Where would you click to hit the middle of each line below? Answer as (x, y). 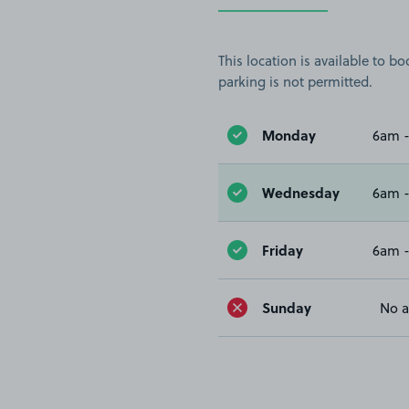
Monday (289, 135)
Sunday (287, 307)
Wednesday (301, 192)
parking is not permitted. (295, 82)
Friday (283, 250)
